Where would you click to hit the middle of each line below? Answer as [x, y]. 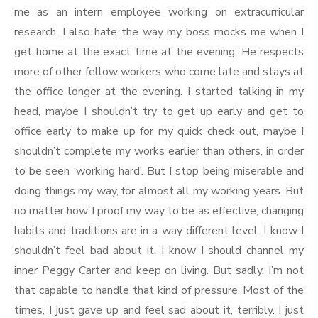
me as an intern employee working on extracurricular [159, 12]
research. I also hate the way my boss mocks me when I [159, 32]
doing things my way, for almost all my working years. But [159, 191]
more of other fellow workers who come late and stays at [159, 72]
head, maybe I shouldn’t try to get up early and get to [159, 112]
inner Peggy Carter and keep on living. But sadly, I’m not [159, 271]
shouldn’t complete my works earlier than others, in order [159, 152]
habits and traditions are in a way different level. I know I [159, 231]
